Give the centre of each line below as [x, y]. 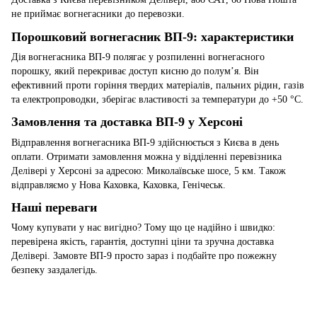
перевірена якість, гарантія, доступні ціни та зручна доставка [143, 242]
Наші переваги [54, 207]
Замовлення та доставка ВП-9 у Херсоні [127, 122]
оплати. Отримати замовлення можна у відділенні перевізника [146, 156]
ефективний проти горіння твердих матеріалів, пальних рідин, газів [158, 85]
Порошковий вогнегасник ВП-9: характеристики [152, 36]
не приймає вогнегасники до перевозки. [99, 14]
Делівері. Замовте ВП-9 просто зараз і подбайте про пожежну [144, 256]
